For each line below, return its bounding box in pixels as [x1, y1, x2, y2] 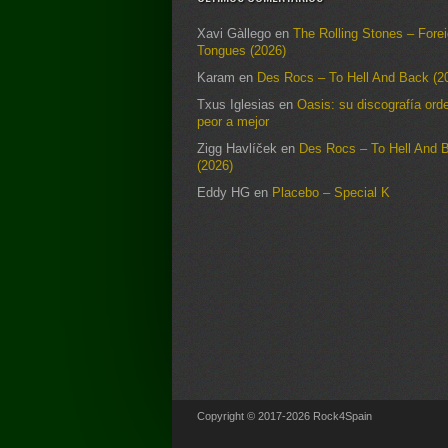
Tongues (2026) [197, 43, 286, 59]
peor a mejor [197, 114, 269, 130]
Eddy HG [197, 185, 250, 201]
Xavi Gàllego [197, 26, 271, 42]
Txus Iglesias [197, 97, 275, 113]
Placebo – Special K [272, 185, 390, 201]
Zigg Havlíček [197, 141, 277, 157]
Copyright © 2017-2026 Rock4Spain [197, 410, 372, 423]
